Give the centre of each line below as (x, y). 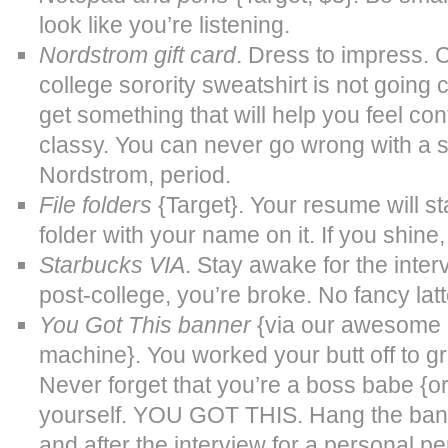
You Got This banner (145, 324)
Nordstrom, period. (135, 174)
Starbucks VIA (112, 264)
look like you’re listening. (164, 24)
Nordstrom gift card (137, 54)
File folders (95, 204)
